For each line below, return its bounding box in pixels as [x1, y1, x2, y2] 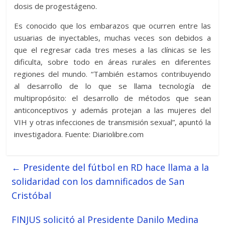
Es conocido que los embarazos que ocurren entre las [14, 21, 211, 31]
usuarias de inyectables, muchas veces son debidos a [14, 33, 211, 43]
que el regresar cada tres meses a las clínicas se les [14, 45, 211, 55]
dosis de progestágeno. [14, 1, 97, 12]
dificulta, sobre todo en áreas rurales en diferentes [14, 57, 211, 67]
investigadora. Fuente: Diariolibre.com [14, 129, 144, 140]
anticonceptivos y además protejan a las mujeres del [14, 105, 211, 116]
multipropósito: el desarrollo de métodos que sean [14, 93, 211, 103]
